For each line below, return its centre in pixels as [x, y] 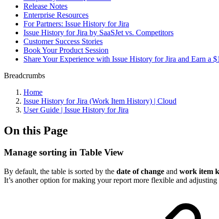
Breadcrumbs [24, 76]
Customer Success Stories [63, 41]
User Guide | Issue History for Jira [76, 110]
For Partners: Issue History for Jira [76, 24]
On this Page [36, 130]
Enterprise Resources [56, 15]
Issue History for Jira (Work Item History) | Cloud [100, 101]
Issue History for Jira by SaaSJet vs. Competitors [99, 33]
